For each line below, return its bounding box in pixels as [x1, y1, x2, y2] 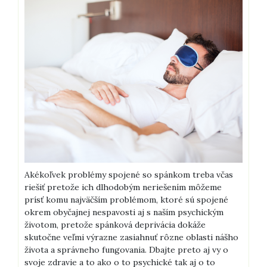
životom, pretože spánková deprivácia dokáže [24, 219, 206, 231]
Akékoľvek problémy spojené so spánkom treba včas [24, 169, 233, 181]
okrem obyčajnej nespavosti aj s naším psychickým [24, 207, 223, 218]
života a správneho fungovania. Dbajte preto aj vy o [24, 244, 228, 256]
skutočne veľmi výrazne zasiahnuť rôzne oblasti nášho [24, 232, 238, 243]
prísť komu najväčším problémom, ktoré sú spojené [24, 194, 228, 206]
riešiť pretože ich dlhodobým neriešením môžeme [24, 182, 222, 193]
